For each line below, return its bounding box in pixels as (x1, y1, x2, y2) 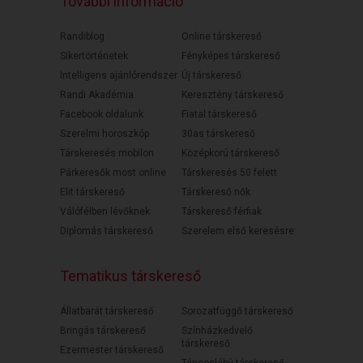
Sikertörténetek (60, 49, 128, 62)
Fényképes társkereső (181, 49, 280, 62)
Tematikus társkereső (60, 267, 201, 284)
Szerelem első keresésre (181, 224, 294, 237)
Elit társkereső (60, 186, 125, 198)
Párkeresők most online (60, 166, 166, 178)
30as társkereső (181, 127, 255, 139)
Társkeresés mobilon (60, 147, 154, 159)
